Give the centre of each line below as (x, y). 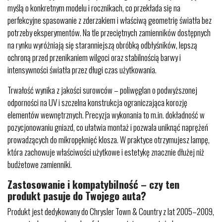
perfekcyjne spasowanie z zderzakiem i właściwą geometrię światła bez (110, 20)
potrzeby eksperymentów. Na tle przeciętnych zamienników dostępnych (109, 32)
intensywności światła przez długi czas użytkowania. (82, 70)
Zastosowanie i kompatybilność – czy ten (93, 184)
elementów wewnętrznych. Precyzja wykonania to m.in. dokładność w (106, 115)
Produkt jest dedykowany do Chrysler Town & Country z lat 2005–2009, (111, 211)
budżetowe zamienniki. (40, 164)
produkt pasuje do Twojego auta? (77, 195)
